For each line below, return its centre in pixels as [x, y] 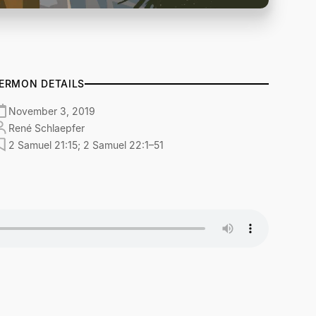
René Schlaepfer [47, 128]
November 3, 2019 [52, 111]
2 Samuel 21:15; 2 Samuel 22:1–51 [86, 145]
